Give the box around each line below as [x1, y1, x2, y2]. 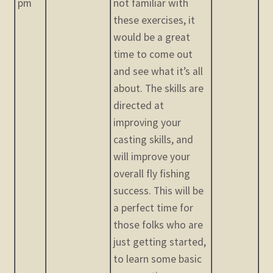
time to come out [113, 48, 193, 62]
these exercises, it [113, 13, 196, 27]
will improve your [113, 150, 191, 164]
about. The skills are [113, 82, 204, 96]
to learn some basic [113, 252, 202, 266]
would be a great [113, 30, 191, 44]
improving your [113, 116, 182, 130]
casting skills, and [113, 133, 194, 147]
